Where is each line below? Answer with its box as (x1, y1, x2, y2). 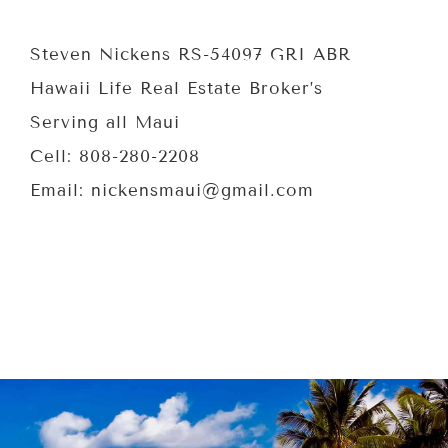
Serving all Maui (30, 112, 180, 133)
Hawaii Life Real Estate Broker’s (30, 78, 323, 99)
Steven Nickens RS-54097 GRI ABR (30, 44, 351, 65)
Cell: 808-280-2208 (30, 146, 200, 167)
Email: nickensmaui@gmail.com (30, 180, 314, 201)
